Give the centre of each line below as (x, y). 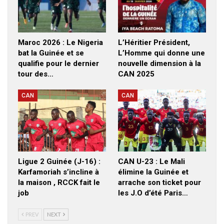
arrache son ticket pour (159, 182)
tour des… (36, 74)
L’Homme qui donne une (161, 53)
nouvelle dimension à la (159, 64)
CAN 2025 (136, 74)
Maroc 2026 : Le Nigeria (60, 43)
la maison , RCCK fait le (59, 182)
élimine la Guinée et (153, 172)
